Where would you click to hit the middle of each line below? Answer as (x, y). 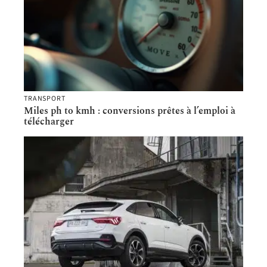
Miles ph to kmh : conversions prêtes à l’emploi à (130, 111)
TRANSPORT (45, 98)
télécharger (49, 121)
